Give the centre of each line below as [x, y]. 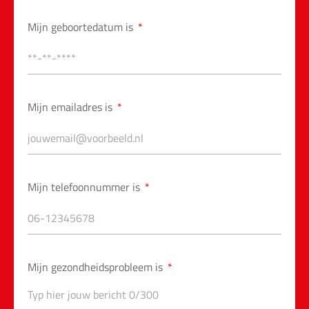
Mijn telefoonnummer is [85, 187]
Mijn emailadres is [71, 107]
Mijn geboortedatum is [82, 27]
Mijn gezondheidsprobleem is [97, 267]
